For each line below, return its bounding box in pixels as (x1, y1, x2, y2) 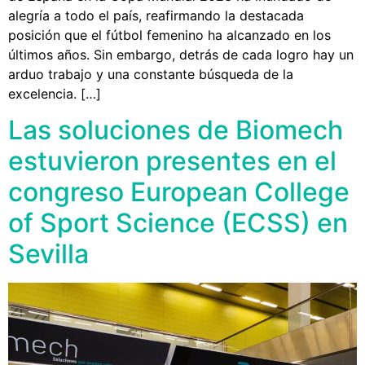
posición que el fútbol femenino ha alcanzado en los (8, 26, 331, 43)
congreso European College (8, 176, 350, 209)
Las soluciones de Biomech (8, 114, 343, 147)
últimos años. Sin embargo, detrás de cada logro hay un (8, 46, 354, 63)
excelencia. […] (8, 85, 101, 102)
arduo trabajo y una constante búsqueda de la (8, 65, 293, 82)
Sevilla (8, 238, 89, 270)
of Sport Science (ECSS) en (8, 207, 348, 240)
